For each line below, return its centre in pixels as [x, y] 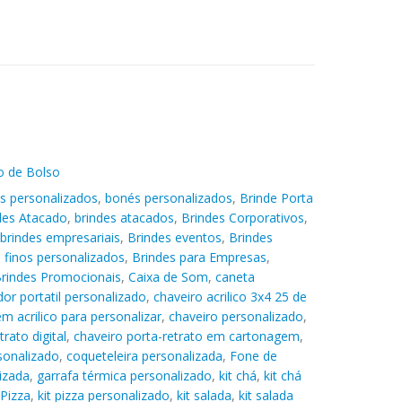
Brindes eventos [174, 237]
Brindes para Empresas [199, 257]
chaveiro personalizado [236, 316]
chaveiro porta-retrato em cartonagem [186, 336]
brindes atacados [124, 217]
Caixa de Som [168, 276]
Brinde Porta [276, 197]
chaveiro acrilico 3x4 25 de [230, 296]
